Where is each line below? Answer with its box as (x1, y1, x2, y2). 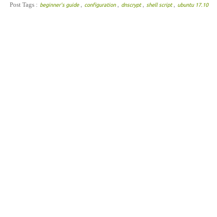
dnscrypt (121, 1, 142, 8)
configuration (84, 1, 117, 8)
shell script (146, 1, 173, 8)
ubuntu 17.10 (177, 1, 208, 8)
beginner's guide (40, 1, 80, 8)
